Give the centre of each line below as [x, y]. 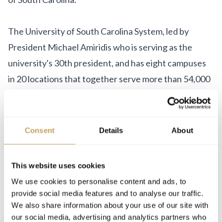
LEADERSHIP [33, 186]
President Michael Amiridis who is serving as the [100, 47]
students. [26, 95]
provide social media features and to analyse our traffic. [108, 193]
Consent [40, 130]
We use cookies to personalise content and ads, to [99, 181]
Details [111, 130]
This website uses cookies [58, 166]
